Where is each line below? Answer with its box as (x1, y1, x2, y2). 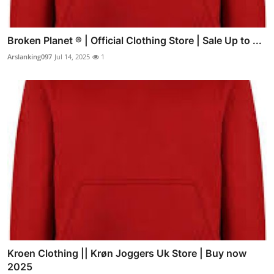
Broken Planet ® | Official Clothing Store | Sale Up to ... (7, 34, 262, 46)
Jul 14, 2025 (54, 51, 90, 61)
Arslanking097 (7, 51, 52, 61)
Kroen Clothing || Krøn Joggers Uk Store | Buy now (7, 247, 246, 260)
